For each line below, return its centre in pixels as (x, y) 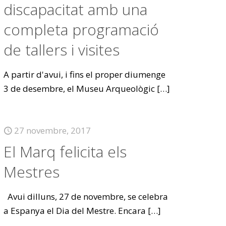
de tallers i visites (62, 50)
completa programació (81, 30)
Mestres (32, 172)
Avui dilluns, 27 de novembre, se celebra (86, 196)
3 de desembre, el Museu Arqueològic (79, 89)
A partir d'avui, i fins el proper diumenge (85, 74)
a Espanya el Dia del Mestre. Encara (75, 211)
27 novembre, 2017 (53, 130)
